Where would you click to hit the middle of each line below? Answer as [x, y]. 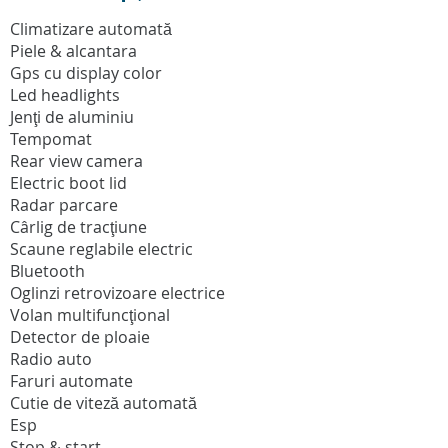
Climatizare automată [91, 29]
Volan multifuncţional [90, 315]
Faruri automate [71, 381]
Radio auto [51, 359]
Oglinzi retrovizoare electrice [117, 293]
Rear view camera [76, 161]
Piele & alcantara [73, 51]
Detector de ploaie [80, 337]
